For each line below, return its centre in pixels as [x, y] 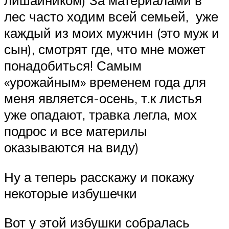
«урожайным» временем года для [105, 82]
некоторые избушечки [71, 193]
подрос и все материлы [76, 131]
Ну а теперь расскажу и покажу [99, 177]
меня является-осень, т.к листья [103, 98]
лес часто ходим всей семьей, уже [111, 17]
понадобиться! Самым [73, 66]
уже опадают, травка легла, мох [100, 115]
